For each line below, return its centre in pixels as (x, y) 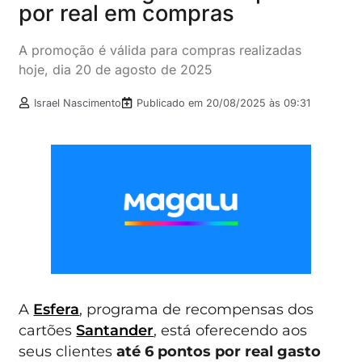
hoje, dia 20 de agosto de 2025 (116, 69)
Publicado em (172, 103)
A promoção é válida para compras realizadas (160, 50)
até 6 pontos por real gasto (219, 351)
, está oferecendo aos (231, 330)
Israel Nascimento (78, 103)
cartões (48, 330)
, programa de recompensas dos (197, 309)
